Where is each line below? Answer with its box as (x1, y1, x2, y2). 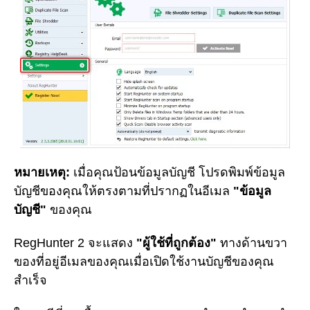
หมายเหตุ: (14, 165, 70, 179)
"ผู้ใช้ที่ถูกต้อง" (136, 236, 217, 250)
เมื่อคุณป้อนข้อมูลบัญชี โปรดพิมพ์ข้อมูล (70, 165, 285, 179)
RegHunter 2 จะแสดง (14, 236, 136, 250)
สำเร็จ (14, 273, 47, 288)
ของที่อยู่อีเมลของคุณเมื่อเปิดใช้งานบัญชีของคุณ (14, 255, 274, 269)
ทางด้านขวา (217, 236, 287, 250)
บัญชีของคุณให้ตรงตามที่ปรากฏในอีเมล (14, 183, 233, 198)
